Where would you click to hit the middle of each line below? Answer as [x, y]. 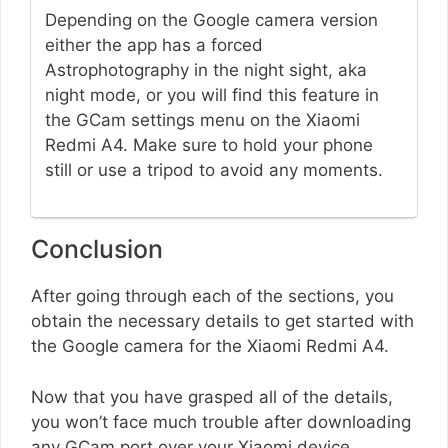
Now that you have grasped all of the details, [212, 396]
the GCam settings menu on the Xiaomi [202, 120]
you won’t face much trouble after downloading [221, 421]
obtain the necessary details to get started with [222, 321]
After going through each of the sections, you [212, 296]
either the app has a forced [153, 45]
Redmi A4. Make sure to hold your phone [208, 145]
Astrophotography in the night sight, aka [205, 70]
